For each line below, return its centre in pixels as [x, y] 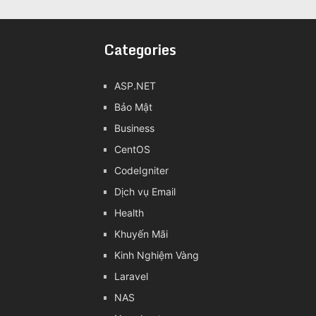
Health [129, 213]
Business [134, 128]
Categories [140, 50]
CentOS [132, 149]
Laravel [131, 276]
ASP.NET [135, 86]
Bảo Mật [133, 107]
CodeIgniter [141, 170]
